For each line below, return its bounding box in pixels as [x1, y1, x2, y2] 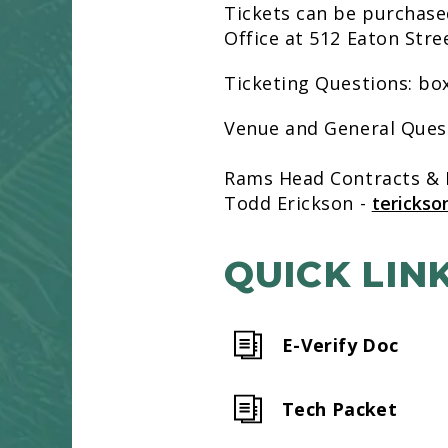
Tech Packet [282, 397, 397, 421]
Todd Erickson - [224, 191, 372, 215]
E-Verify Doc [282, 333, 399, 357]
